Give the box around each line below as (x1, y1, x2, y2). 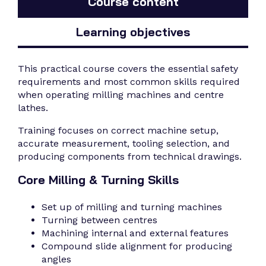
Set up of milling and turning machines (42, 201, 222, 213)
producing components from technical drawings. (18, 151, 242, 163)
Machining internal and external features (42, 227, 229, 239)
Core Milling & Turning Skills (18, 172, 179, 188)
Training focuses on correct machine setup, (18, 125, 218, 137)
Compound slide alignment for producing (42, 240, 232, 252)
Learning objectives (76, 24, 190, 39)
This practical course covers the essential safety (18, 63, 238, 75)
